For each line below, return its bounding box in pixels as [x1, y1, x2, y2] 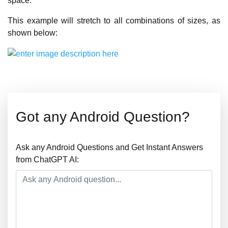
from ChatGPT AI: [16, 155, 79, 164]
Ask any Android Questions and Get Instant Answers [16, 142, 203, 152]
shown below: [8, 28, 58, 37]
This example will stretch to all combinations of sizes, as [8, 16, 220, 25]
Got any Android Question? [16, 108, 190, 125]
